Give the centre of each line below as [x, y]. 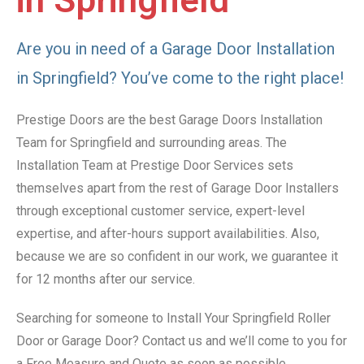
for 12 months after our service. [106, 279]
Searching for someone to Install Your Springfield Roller [173, 318]
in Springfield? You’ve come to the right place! [180, 78]
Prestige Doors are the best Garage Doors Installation [169, 120]
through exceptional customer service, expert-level [160, 211]
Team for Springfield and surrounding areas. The [152, 143]
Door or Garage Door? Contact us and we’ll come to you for [182, 341]
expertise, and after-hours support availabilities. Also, [168, 234]
